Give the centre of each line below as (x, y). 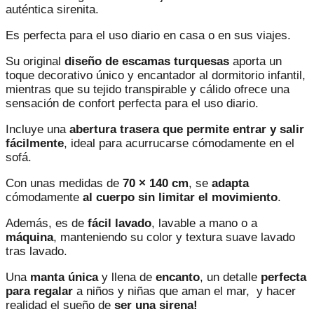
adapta (230, 184)
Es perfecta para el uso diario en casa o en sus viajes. (148, 36)
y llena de (127, 278)
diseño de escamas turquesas (147, 62)
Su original (35, 62)
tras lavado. (36, 252)
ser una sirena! (156, 306)
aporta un (255, 62)
